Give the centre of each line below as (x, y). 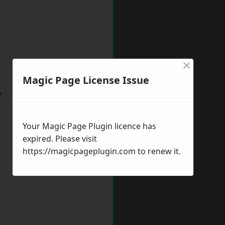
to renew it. (158, 151)
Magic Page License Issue (86, 80)
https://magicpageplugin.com (79, 151)
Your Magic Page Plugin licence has (89, 126)
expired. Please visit (60, 139)
